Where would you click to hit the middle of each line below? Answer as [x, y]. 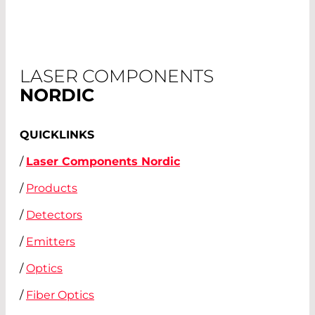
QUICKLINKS [57, 135]
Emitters [51, 242]
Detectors [54, 215]
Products [52, 188]
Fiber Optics [60, 295]
